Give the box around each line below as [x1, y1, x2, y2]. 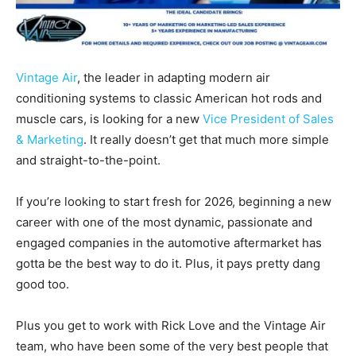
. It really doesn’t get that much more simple [83, 131, 329, 147]
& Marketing [16, 131, 83, 147]
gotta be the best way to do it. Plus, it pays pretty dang [16, 255, 320, 271]
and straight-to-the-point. [16, 152, 161, 168]
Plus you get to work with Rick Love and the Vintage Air [16, 317, 326, 333]
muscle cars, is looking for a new [16, 110, 203, 126]
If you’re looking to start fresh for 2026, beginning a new [16, 193, 331, 209]
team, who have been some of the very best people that [16, 338, 328, 354]
